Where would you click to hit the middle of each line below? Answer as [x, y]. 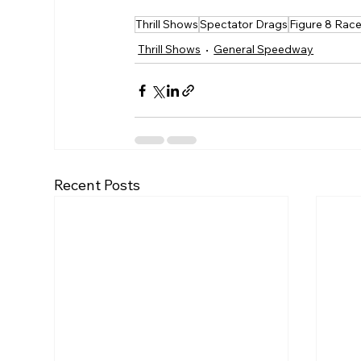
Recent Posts [98, 185]
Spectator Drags [244, 25]
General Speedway [264, 50]
